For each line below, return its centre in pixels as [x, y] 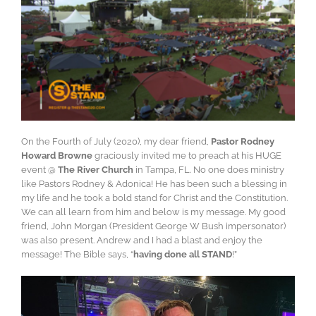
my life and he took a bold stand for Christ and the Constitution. [154, 197]
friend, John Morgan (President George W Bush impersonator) [153, 226]
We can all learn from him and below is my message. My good [153, 212]
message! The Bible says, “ [77, 254]
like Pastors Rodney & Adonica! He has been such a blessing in [154, 183]
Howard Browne [57, 155]
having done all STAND [183, 254]
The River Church [96, 169]
